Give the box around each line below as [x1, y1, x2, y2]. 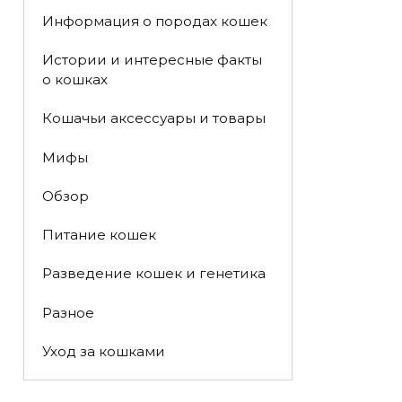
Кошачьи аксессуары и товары [41, 109, 266, 127]
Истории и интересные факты [41, 51, 262, 69]
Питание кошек [41, 226, 156, 244]
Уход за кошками [41, 342, 165, 360]
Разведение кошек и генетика [41, 265, 266, 283]
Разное [41, 303, 94, 321]
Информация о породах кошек [41, 12, 267, 30]
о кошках [41, 71, 108, 89]
